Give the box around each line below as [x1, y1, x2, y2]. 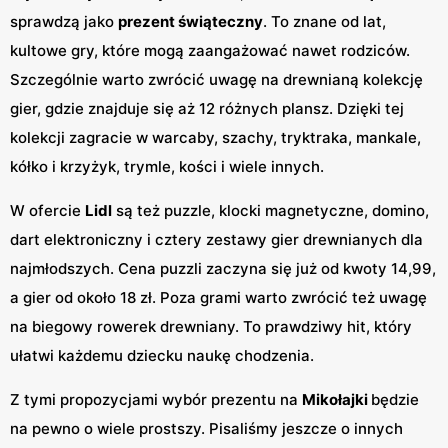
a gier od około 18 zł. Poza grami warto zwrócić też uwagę [10, 288, 427, 308]
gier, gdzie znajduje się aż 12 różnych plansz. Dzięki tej [10, 99, 404, 119]
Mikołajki [302, 390, 371, 410]
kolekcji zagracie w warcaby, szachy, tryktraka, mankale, [10, 128, 421, 148]
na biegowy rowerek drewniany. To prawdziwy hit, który [10, 317, 412, 337]
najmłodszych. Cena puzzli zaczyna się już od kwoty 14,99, [10, 259, 436, 279]
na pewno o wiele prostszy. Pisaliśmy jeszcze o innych [10, 419, 403, 439]
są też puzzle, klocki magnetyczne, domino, [112, 201, 429, 221]
